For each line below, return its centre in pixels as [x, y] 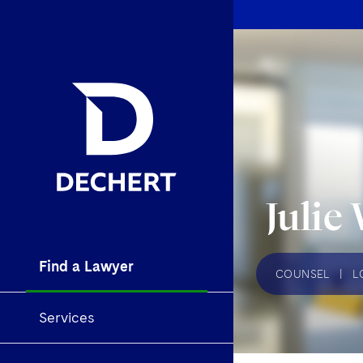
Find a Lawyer [86, 267]
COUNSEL [303, 274]
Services [67, 318]
